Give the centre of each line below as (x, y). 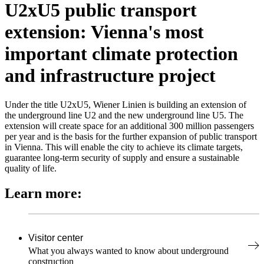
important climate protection (121, 54)
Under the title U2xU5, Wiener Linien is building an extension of (126, 104)
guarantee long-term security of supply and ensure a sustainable (122, 157)
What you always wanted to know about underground (128, 250)
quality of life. (31, 168)
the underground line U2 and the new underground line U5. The (124, 115)
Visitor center (56, 237)
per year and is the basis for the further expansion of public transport (131, 136)
